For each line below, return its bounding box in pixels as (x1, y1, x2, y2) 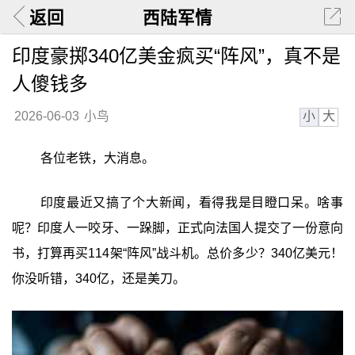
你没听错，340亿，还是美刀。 (11, 271, 185, 285)
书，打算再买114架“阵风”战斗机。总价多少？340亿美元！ (11, 246, 344, 260)
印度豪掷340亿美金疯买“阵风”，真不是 (11, 44, 341, 67)
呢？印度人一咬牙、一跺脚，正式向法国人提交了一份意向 (11, 220, 344, 235)
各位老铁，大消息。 (40, 151, 155, 166)
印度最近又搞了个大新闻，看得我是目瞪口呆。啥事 (40, 195, 344, 209)
